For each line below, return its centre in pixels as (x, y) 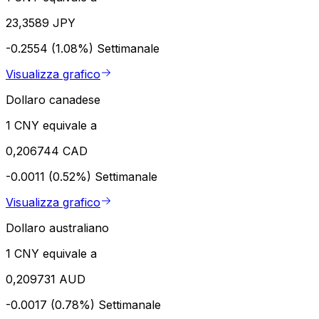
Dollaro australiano (57, 228)
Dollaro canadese (53, 99)
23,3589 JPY (41, 22)
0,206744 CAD (47, 151)
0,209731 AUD (46, 279)
